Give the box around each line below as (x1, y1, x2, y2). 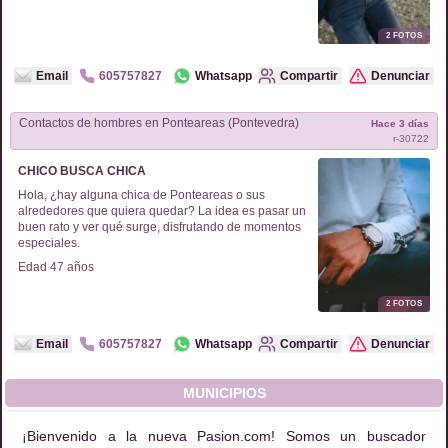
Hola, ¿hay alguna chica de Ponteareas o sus (18, 188, 265, 202)
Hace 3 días (371, 118, 429, 129)
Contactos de (19, 116, 94, 130)
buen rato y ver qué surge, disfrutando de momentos (18, 220, 301, 234)
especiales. (18, 236, 80, 250)
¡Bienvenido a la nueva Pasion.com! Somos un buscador (22, 428, 426, 444)
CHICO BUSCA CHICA (18, 164, 146, 178)
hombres (94, 116, 142, 130)
